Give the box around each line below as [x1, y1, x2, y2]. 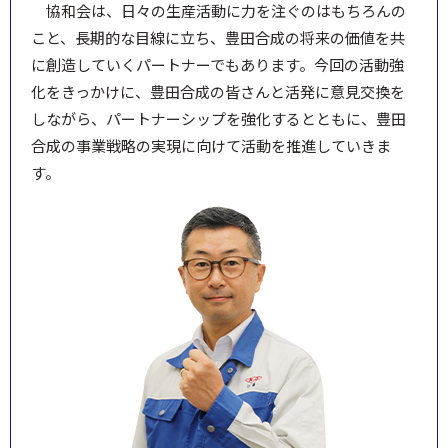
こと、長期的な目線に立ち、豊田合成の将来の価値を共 [31, 26, 405, 48]
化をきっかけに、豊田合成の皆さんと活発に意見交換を [31, 80, 405, 102]
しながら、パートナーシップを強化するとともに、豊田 [31, 107, 406, 129]
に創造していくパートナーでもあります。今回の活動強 [31, 53, 404, 75]
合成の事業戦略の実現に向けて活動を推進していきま [31, 134, 391, 156]
